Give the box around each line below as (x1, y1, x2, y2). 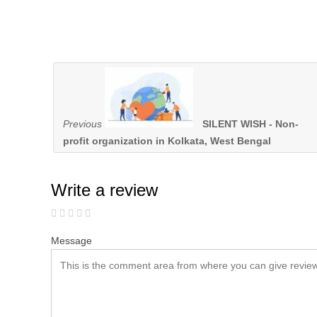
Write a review (51, 180, 158, 200)
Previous (63, 118, 102, 130)
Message (51, 235, 92, 247)
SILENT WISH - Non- (202, 118, 299, 130)
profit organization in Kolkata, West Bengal (63, 135, 271, 147)
